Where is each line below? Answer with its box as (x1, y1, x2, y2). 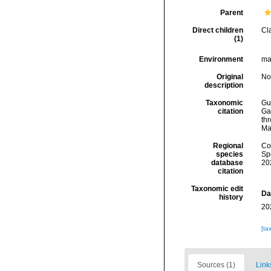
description (204, 81, 243, 90)
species (215, 150, 243, 158)
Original (216, 73, 243, 81)
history (218, 193, 243, 201)
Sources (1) (197, 261, 235, 269)
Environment (198, 55, 243, 64)
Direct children (192, 26, 243, 34)
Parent (220, 8, 243, 17)
